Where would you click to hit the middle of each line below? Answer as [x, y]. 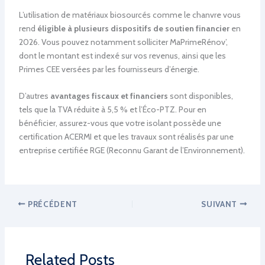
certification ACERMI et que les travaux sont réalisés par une [126, 137]
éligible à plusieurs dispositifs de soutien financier [133, 28]
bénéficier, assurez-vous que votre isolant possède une [120, 123]
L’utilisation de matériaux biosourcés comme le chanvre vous [130, 14]
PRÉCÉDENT [51, 204]
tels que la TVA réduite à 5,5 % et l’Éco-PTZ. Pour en [112, 110]
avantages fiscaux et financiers [109, 96]
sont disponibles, [200, 96]
